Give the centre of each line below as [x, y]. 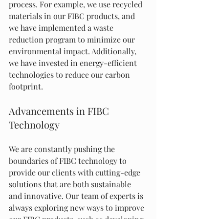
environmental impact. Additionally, [74, 51]
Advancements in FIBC [60, 111]
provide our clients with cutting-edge [76, 172]
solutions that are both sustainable [71, 184]
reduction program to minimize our [73, 39]
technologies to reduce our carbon [70, 75]
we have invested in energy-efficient [74, 63]
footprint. [26, 86]
